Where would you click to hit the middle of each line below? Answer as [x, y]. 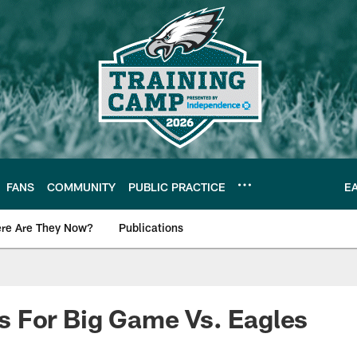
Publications [151, 228]
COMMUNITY [81, 186]
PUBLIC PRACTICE [177, 186]
